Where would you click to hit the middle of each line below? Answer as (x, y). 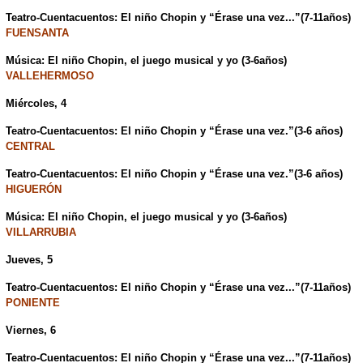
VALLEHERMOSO (49, 76)
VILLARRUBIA (41, 233)
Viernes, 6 (30, 331)
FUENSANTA (37, 33)
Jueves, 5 (29, 260)
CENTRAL (30, 147)
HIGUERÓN (33, 190)
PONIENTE (32, 303)
